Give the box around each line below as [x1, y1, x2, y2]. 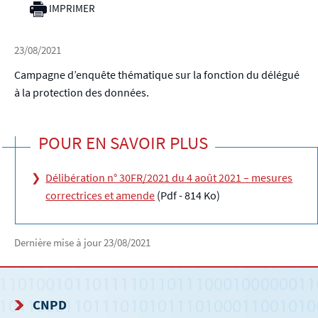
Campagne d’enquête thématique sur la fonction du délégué [14, 67, 300, 82]
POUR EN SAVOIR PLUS [38, 131, 208, 154]
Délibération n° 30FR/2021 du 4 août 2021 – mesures [45, 170, 293, 185]
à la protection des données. [14, 85, 149, 100]
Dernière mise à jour [14, 236, 104, 250]
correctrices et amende [45, 188, 155, 203]
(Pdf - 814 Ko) [157, 188, 221, 203]
